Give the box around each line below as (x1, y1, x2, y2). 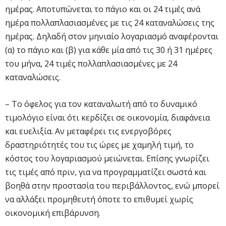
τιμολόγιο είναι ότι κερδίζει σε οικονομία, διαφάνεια (5, 111, 210, 123)
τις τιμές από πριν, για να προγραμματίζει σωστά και (5, 166, 206, 178)
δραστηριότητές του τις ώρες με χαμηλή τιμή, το (5, 139, 194, 150)
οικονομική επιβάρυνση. (5, 207, 100, 218)
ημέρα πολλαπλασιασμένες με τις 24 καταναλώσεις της (5, 17, 214, 28)
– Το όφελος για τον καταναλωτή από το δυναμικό (5, 98, 197, 109)
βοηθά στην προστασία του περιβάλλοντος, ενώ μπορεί (5, 180, 219, 191)
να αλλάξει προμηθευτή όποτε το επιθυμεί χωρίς (5, 193, 193, 205)
